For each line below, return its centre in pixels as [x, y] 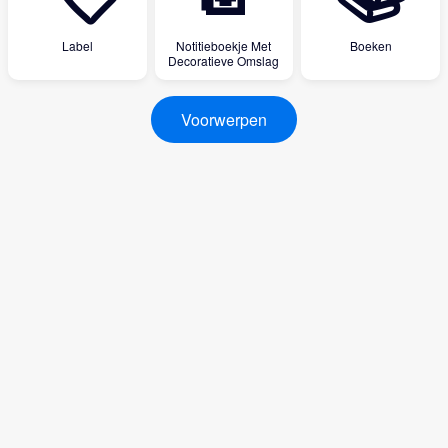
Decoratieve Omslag [224, 60]
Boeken [370, 45]
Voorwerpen [224, 119]
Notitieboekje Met [224, 45]
